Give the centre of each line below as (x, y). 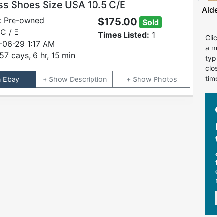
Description (88, 79)
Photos (165, 79)
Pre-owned (23, 20)
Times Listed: (123, 35)
